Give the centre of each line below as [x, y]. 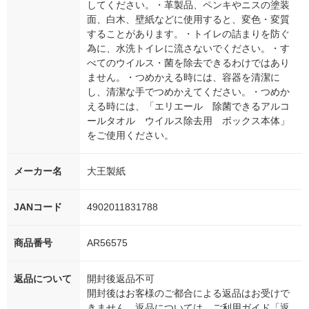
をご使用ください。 [130, 136]
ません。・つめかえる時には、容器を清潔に [183, 78]
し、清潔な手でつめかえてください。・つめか [188, 92]
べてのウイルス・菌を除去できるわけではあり [188, 63]
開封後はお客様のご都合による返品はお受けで [188, 293]
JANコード [38, 207]
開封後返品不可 [121, 279]
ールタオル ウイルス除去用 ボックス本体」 [188, 121]
